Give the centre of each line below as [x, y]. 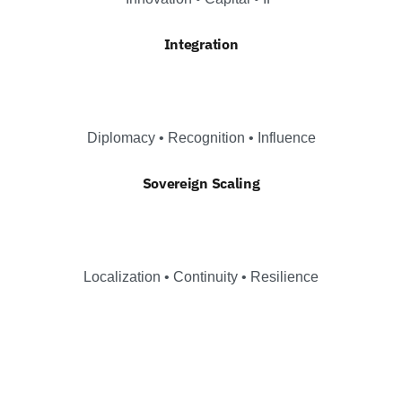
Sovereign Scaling [201, 183]
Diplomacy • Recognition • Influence [201, 137]
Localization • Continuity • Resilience [201, 276]
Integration [201, 44]
